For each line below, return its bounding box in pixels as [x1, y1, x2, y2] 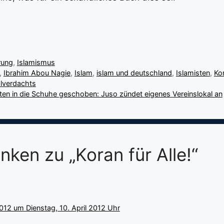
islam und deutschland [96, 68, 172, 77]
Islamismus [16, 57, 55, 66]
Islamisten [175, 68, 210, 77]
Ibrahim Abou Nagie [3, 68, 70, 77]
